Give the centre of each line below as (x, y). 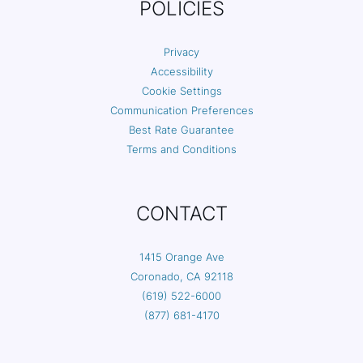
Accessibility (181, 72)
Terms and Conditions (181, 149)
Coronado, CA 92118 (181, 276)
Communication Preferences (181, 111)
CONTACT (181, 214)
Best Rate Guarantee (181, 130)
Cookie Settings (181, 91)
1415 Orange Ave (181, 256)
